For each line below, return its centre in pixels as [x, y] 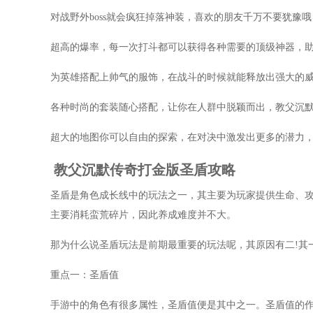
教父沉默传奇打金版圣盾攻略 [145, 170]
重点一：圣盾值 [85, 275]
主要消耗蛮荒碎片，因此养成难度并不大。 [143, 215]
